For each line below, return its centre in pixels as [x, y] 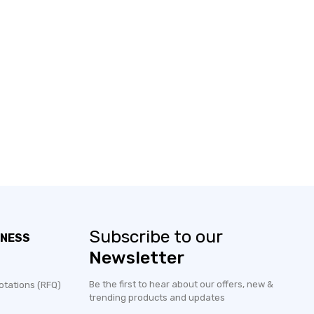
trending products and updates [157, 298]
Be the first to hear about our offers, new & [181, 284]
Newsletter [137, 258]
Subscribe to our [156, 237]
